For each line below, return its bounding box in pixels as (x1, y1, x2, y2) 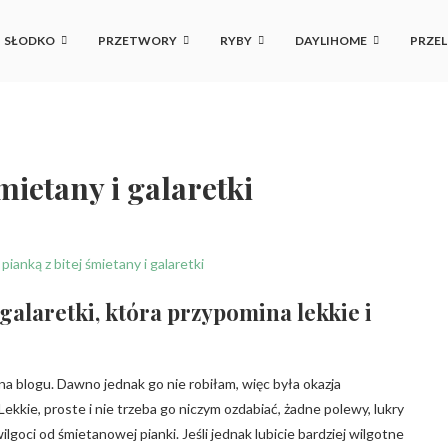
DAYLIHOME (295, 33, 367, 48)
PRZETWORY (98, 33, 177, 48)
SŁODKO (4, 33, 55, 48)
